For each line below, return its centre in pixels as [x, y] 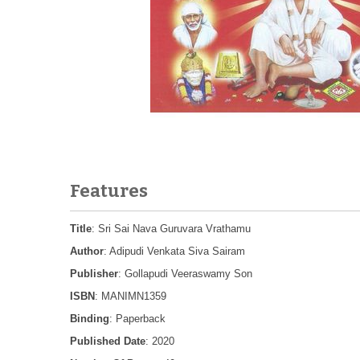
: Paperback [137, 319]
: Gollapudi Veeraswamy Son [185, 274]
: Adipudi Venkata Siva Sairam [174, 251]
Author [87, 251]
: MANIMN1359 [131, 296]
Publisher [94, 274]
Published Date [108, 341]
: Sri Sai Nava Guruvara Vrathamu [171, 229]
